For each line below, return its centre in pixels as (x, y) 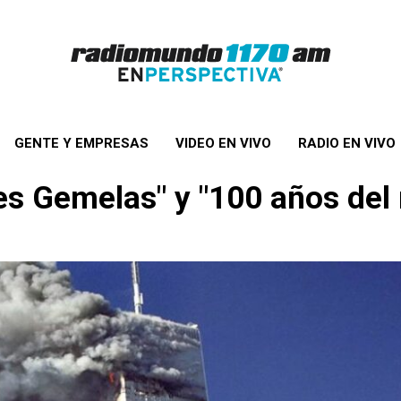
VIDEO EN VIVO (223, 143)
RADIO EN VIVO (346, 143)
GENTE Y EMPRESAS (81, 143)
